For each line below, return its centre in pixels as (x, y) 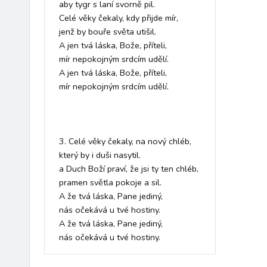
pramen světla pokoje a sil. (111, 183)
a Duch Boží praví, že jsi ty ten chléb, (130, 169)
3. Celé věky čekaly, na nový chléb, (126, 142)
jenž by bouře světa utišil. (109, 32)
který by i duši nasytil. (101, 155)
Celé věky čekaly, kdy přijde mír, (120, 18)
